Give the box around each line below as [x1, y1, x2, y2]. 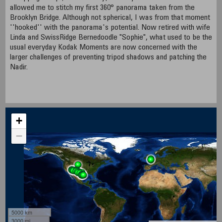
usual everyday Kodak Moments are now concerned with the [9, 44, 197, 52]
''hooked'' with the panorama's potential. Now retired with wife [9, 24, 210, 32]
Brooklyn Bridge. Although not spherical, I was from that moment [9, 14, 210, 22]
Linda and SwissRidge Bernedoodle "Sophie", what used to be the [9, 34, 212, 42]
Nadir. [9, 63, 28, 72]
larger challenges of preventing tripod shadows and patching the [9, 54, 207, 62]
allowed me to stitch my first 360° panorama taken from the [9, 4, 195, 12]
